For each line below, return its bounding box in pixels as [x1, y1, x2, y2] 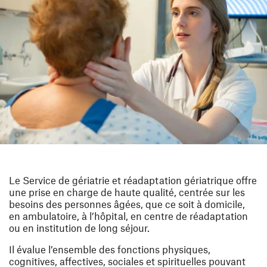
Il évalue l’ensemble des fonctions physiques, [9, 243, 210, 255]
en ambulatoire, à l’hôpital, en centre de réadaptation [9, 209, 248, 222]
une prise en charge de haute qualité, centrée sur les [9, 185, 245, 198]
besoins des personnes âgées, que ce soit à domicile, [9, 197, 245, 210]
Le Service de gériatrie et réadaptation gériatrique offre [9, 173, 257, 186]
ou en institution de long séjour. [9, 221, 150, 234]
